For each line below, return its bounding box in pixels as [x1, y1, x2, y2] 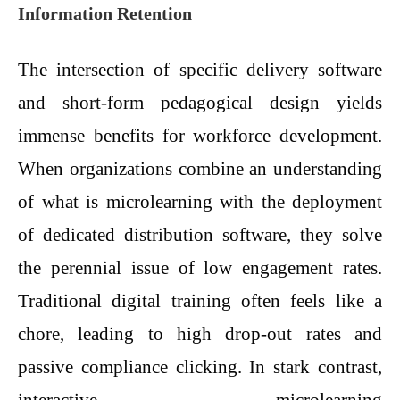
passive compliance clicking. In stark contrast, [18, 356, 382, 379]
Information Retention [18, 3, 192, 23]
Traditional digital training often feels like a [18, 290, 382, 312]
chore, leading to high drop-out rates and [18, 323, 382, 346]
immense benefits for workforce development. [18, 125, 382, 147]
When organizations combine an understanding [18, 158, 382, 180]
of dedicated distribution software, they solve [18, 224, 382, 246]
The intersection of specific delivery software [18, 59, 382, 81]
